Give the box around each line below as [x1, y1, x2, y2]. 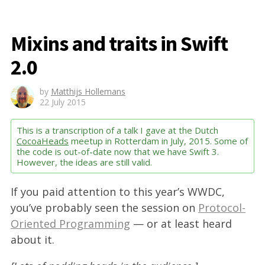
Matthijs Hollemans [51, 86, 125, 97]
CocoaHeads [17, 135, 69, 147]
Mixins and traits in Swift [11, 30, 228, 57]
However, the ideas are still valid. [17, 156, 152, 168]
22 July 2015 [40, 96, 86, 108]
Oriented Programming [11, 216, 130, 231]
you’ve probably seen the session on [11, 201, 198, 215]
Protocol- [198, 201, 245, 215]
